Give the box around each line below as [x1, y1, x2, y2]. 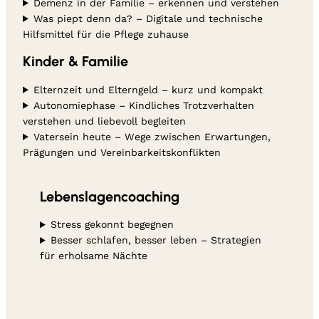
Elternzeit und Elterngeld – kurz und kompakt [33, 83, 263, 95]
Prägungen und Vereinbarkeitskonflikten [23, 146, 221, 158]
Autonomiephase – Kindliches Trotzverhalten [33, 99, 254, 111]
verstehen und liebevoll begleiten [23, 115, 186, 127]
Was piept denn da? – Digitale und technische [33, 12, 263, 24]
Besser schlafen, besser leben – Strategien [50, 234, 261, 246]
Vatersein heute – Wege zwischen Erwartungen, [33, 130, 271, 142]
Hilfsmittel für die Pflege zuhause [23, 28, 189, 40]
